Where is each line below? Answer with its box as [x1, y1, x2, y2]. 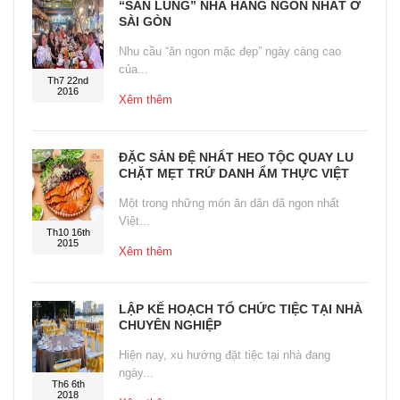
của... [119, 62, 148, 77]
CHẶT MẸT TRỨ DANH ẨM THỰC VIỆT [119, 166, 349, 181]
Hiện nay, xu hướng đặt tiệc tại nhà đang [119, 348, 330, 362]
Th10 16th [46, 227, 90, 238]
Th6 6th [51, 379, 85, 390]
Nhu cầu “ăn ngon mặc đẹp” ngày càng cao [119, 45, 341, 59]
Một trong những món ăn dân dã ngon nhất [119, 196, 339, 211]
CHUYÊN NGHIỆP [119, 318, 221, 333]
